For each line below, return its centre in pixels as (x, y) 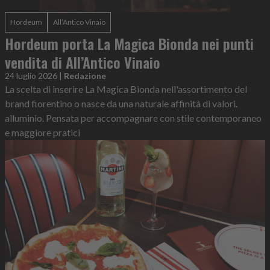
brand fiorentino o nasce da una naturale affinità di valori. (121, 103)
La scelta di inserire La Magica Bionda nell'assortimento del (126, 89)
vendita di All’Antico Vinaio (83, 62)
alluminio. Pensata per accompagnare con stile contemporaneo (133, 118)
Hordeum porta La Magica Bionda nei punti (129, 43)
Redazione (85, 75)
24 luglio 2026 (31, 75)
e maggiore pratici (42, 132)
